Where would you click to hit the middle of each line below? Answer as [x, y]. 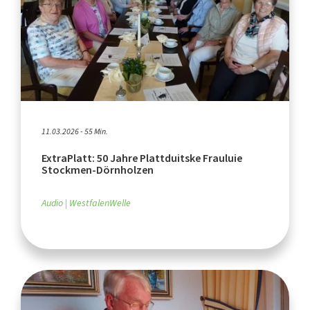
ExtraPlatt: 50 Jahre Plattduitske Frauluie [142, 158]
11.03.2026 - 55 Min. [75, 131]
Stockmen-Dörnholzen [98, 170]
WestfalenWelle [100, 203]
